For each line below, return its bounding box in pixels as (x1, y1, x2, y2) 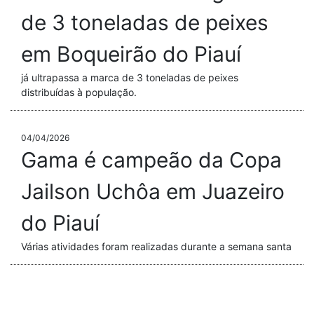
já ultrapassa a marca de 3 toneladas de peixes (21, 71, 238, 84)
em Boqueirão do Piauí (21, 41, 241, 67)
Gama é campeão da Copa (21, 147, 282, 173)
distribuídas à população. (21, 86, 137, 99)
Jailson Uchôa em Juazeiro (21, 179, 285, 205)
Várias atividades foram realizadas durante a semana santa (21, 240, 292, 253)
